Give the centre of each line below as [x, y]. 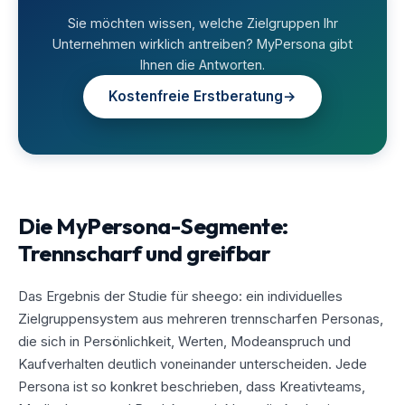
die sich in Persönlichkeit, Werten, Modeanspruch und [184, 341]
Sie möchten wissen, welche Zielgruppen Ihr [202, 23]
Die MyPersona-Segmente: [153, 225]
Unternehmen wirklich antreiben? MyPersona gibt [202, 43]
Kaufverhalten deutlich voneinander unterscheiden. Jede [193, 363]
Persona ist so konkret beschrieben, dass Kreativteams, [192, 386]
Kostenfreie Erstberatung [196, 96]
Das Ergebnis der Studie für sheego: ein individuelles [180, 296]
